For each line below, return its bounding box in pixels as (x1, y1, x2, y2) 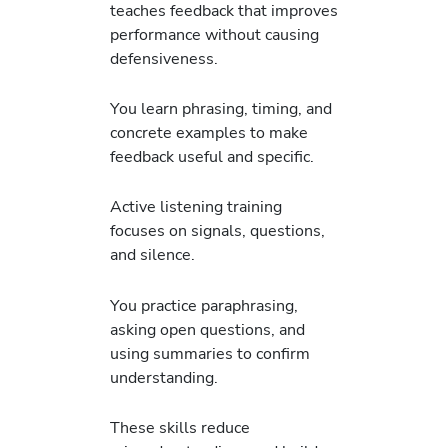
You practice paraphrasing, (110, 293, 298, 317)
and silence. (110, 243, 195, 267)
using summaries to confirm (110, 341, 310, 365)
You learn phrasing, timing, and (110, 97, 332, 121)
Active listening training (110, 195, 282, 219)
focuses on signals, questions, (110, 219, 325, 243)
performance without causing (110, 22, 319, 46)
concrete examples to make (110, 121, 308, 145)
